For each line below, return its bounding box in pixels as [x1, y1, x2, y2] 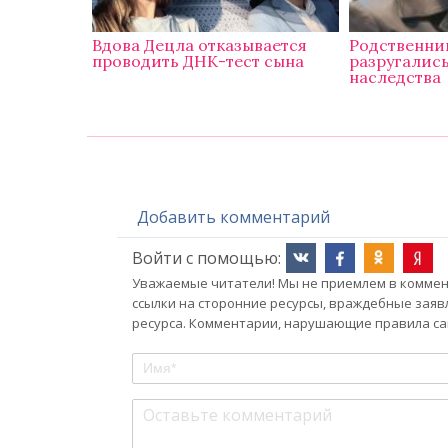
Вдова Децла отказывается [92, 35, 308, 56]
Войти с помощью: [132, 247, 281, 270]
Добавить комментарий [137, 206, 330, 229]
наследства [348, 67, 441, 88]
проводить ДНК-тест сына [92, 51, 305, 72]
